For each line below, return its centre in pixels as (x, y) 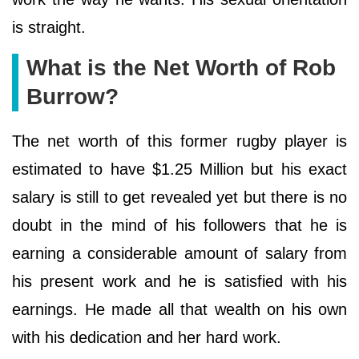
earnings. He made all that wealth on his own (179, 309)
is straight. (49, 27)
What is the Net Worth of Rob (181, 67)
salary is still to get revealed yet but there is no (179, 197)
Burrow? (73, 96)
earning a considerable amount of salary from (179, 253)
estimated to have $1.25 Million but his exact (179, 169)
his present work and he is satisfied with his (179, 281)
